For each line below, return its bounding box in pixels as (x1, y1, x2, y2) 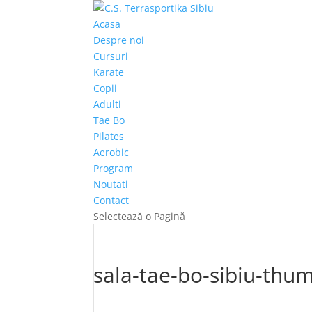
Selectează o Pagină (93, 210, 186, 223)
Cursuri (93, 49, 129, 63)
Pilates (93, 130, 125, 143)
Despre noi (93, 33, 145, 47)
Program (93, 162, 134, 175)
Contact (93, 194, 130, 207)
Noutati (93, 178, 129, 191)
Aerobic (93, 146, 130, 159)
